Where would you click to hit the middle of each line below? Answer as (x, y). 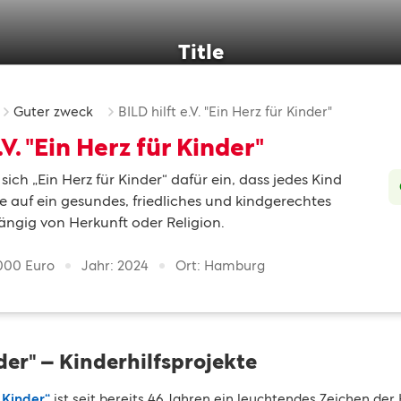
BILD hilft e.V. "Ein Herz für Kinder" (225, 111)
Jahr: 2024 (115, 265)
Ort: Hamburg (220, 265)
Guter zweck (53, 111)
